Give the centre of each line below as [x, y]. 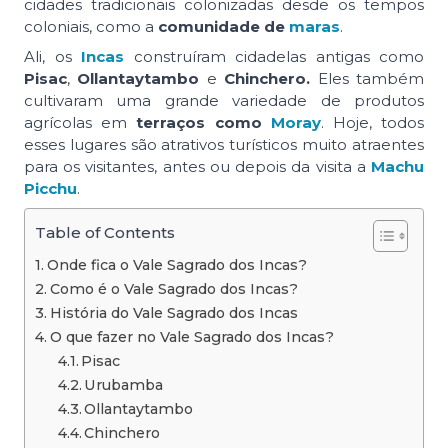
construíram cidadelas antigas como [274, 57]
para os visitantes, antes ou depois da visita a [197, 167]
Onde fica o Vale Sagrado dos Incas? [176, 265]
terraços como [203, 123]
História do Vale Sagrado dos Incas [173, 313]
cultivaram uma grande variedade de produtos [224, 101]
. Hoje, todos [372, 123]
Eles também [367, 79]
